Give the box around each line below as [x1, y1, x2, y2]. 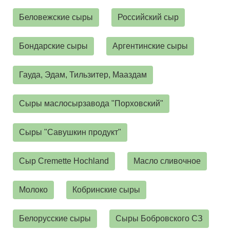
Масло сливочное [133, 156, 201, 165]
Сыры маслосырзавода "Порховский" [19, 99, 163, 108]
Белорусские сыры [19, 214, 91, 223]
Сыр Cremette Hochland [19, 156, 109, 165]
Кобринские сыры [72, 185, 140, 194]
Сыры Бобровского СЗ [116, 214, 203, 223]
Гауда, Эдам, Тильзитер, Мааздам [19, 70, 147, 79]
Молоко [19, 185, 48, 194]
